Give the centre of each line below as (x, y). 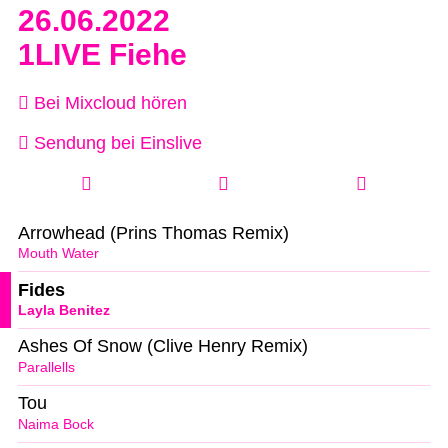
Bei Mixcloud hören (108, 102)
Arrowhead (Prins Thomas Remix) (153, 232)
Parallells (46, 368)
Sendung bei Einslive (115, 143)
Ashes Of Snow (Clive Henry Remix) (163, 346)
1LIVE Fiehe (102, 54)
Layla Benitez (64, 311)
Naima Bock (56, 425)
